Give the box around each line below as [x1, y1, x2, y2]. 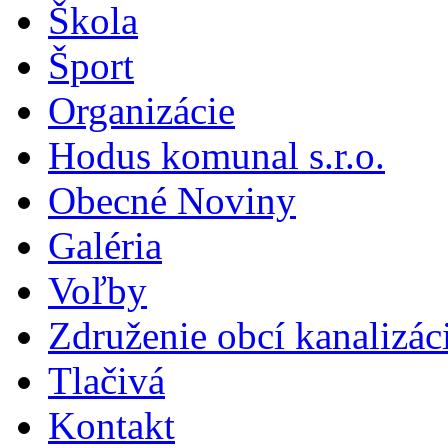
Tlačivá [48, 359, 165, 403]
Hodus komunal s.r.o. [48, 134, 385, 178]
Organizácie [48, 89, 235, 133]
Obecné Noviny [48, 179, 296, 223]
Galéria [48, 224, 162, 268]
